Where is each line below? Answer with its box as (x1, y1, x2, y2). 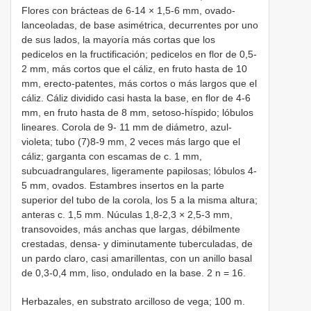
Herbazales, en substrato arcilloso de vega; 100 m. (22, 295, 245, 307)
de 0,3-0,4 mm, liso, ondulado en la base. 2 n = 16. (22, 267, 246, 278)
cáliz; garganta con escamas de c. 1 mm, (22, 150, 202, 162)
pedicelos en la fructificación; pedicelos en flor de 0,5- (22, 48, 257, 60)
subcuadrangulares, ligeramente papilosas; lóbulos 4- (22, 165, 257, 176)
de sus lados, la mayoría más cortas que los (22, 33, 215, 45)
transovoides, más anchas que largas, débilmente (22, 223, 240, 235)
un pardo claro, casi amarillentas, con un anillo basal (22, 252, 252, 264)
